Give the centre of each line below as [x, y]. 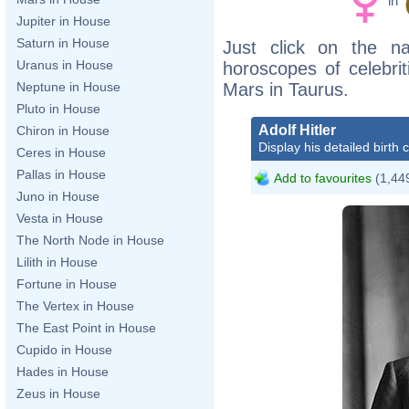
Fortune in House [67, 284]
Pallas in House [61, 174]
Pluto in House [58, 109]
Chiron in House [63, 131]
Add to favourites [323, 178]
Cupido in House [64, 350]
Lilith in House [57, 262]
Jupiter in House [63, 21]
